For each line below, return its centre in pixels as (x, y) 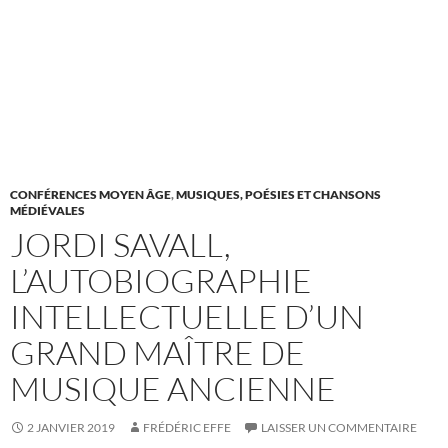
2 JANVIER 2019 (71, 428)
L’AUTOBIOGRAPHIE (161, 281)
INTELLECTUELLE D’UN (187, 317)
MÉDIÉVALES (47, 211)
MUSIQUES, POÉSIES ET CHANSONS (278, 195)
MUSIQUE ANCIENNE (173, 389)
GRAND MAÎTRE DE (157, 353)
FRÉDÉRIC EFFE (187, 428)
